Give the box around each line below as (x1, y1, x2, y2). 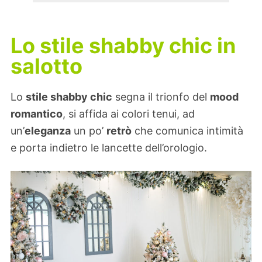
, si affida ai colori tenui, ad (63, 107, 195, 120)
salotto (11, 53, 82, 80)
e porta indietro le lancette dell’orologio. (11, 141, 207, 154)
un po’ (71, 124, 106, 137)
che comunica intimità (132, 124, 243, 137)
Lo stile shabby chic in (11, 33, 236, 59)
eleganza (25, 124, 71, 137)
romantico (11, 107, 63, 120)
